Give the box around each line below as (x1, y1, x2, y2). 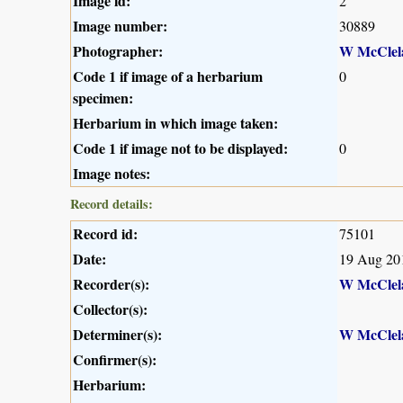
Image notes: (73, 163, 150, 184)
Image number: (73, 15, 167, 37)
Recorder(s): (73, 273, 149, 295)
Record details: (70, 194, 153, 214)
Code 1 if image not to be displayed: (73, 138, 288, 159)
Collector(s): (73, 299, 148, 320)
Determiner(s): (73, 324, 162, 345)
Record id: (73, 223, 138, 245)
